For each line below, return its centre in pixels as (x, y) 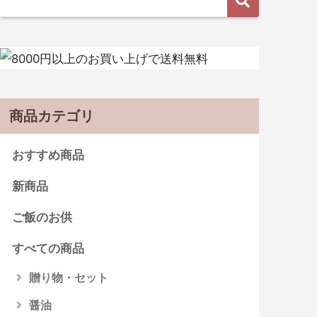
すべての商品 (48, 249)
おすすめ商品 (48, 155)
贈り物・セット (69, 278)
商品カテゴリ (52, 116)
